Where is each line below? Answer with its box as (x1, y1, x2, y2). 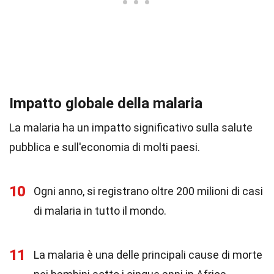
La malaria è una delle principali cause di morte (34, 248, 262, 261)
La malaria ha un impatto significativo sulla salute (9, 121, 253, 134)
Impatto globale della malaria (9, 95, 202, 112)
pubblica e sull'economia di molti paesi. (9, 141, 200, 154)
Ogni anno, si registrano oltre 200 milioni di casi (34, 185, 263, 198)
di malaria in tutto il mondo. (34, 204, 166, 217)
